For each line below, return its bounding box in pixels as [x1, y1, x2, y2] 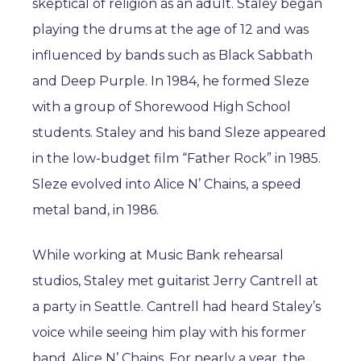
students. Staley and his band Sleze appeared [32, 125, 326, 140]
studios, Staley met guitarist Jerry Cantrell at [32, 273, 318, 288]
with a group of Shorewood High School [32, 99, 291, 114]
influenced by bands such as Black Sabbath [32, 48, 313, 63]
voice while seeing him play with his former [32, 325, 306, 340]
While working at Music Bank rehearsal [32, 247, 284, 263]
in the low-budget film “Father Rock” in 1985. [32, 151, 321, 166]
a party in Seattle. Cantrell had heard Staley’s [32, 299, 321, 314]
